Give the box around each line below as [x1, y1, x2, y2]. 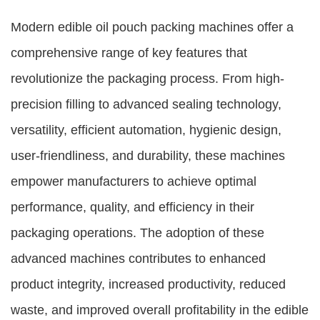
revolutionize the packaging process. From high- [11, 71, 284, 86]
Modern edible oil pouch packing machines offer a [11, 20, 294, 34]
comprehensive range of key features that [11, 46, 247, 60]
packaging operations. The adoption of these [11, 226, 264, 240]
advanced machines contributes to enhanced [11, 251, 266, 266]
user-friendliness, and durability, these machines [11, 149, 285, 163]
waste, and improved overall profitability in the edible [11, 303, 309, 317]
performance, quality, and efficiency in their [11, 200, 254, 214]
